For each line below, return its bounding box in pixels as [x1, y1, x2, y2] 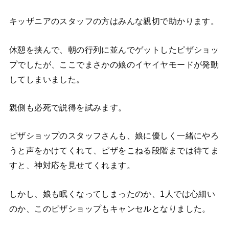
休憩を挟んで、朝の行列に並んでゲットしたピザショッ [9, 44, 219, 54]
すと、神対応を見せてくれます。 [9, 161, 135, 170]
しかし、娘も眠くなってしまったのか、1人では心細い [9, 189, 216, 198]
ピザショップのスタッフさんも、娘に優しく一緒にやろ [9, 131, 219, 141]
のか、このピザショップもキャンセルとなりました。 [9, 203, 211, 213]
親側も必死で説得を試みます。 [9, 102, 127, 112]
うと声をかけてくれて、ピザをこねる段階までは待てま [9, 146, 219, 155]
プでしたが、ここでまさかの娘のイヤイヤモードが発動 [9, 59, 219, 69]
